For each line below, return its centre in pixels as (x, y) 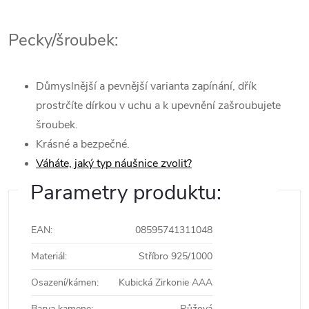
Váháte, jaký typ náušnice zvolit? (114, 163)
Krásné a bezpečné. (83, 144)
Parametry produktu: (126, 193)
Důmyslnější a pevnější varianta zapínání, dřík (146, 86)
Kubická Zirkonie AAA (166, 282)
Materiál (48, 256)
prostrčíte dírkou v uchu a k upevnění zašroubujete (158, 106)
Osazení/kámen (64, 282)
